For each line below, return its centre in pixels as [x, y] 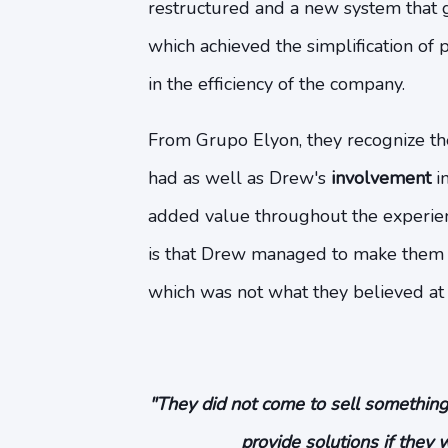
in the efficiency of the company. [276, 84]
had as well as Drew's [239, 178]
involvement [380, 178]
